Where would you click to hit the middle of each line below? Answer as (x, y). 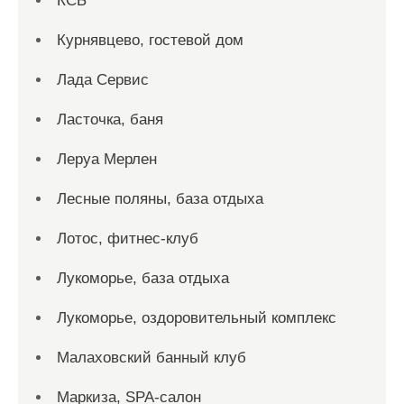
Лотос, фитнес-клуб (128, 239)
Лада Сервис (103, 80)
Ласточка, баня (110, 119)
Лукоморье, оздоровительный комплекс (197, 318)
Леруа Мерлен (107, 159)
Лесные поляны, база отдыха (160, 199)
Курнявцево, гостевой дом (150, 40)
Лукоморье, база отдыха (143, 278)
